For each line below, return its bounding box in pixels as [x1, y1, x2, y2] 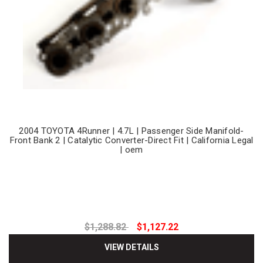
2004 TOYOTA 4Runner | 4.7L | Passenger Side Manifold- [19, 125, 244, 136]
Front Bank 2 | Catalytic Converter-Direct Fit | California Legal [9, 134, 254, 146]
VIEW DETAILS [104, 242, 159, 252]
